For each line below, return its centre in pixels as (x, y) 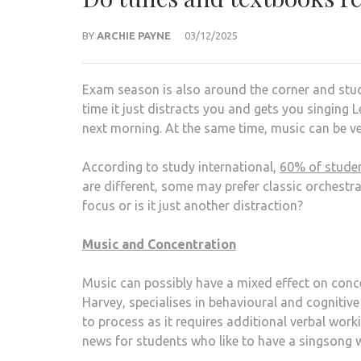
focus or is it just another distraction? (193, 205)
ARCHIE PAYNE (134, 35)
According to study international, (181, 166)
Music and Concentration (159, 244)
